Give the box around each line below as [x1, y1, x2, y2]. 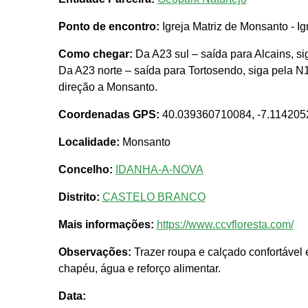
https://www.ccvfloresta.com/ [156, 219, 294, 231]
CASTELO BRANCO [102, 191, 206, 203]
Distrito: [58, 191, 100, 203]
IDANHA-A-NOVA [115, 164, 203, 176]
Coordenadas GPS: [58, 109, 159, 121]
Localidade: [58, 136, 120, 148]
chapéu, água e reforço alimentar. [58, 263, 221, 275]
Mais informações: [58, 219, 154, 231]
